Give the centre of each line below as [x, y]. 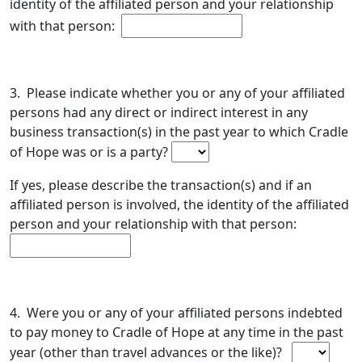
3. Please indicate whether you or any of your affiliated [177, 93]
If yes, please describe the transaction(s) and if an [161, 185]
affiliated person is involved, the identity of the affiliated [179, 204]
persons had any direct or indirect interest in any [159, 112]
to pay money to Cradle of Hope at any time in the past [177, 332]
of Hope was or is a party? [90, 152]
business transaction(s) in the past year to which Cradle [179, 132]
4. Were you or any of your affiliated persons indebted [176, 313]
